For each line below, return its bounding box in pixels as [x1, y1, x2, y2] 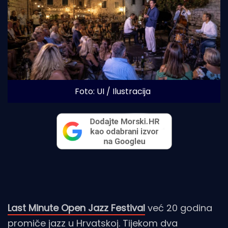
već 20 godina [145, 201, 212, 214]
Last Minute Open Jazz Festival [8, 201, 145, 214]
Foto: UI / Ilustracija [75, 85, 151, 97]
